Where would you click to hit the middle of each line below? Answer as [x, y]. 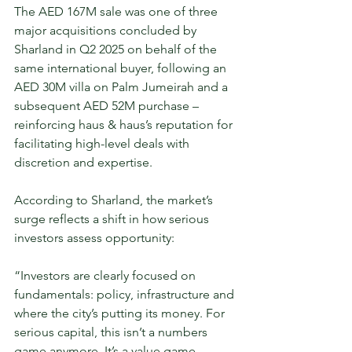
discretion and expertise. [83, 162]
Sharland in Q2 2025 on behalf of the [117, 49]
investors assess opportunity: [96, 237]
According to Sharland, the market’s [115, 200]
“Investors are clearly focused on [106, 275]
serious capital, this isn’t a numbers [112, 332]
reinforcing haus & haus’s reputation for [125, 124]
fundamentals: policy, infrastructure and [126, 294]
